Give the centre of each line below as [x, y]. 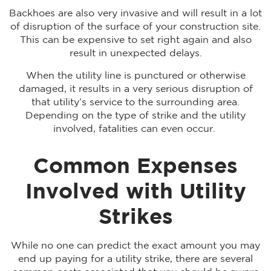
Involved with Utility [135, 192]
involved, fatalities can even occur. [135, 129]
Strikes [135, 217]
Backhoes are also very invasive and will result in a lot [135, 13]
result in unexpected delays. [135, 53]
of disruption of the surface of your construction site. [135, 27]
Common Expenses [135, 167]
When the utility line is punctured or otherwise [135, 76]
